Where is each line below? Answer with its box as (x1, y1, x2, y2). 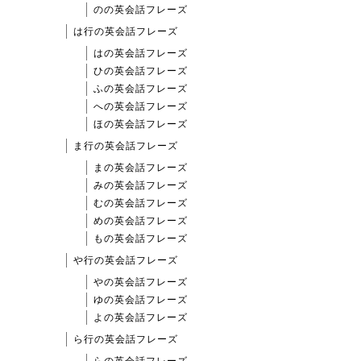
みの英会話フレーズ (93, 179, 188, 191)
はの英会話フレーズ (93, 47, 188, 59)
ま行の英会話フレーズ (73, 139, 178, 151)
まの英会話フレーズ (93, 161, 188, 173)
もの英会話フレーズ (93, 232, 188, 244)
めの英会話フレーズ (93, 214, 188, 226)
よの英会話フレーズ (93, 311, 188, 323)
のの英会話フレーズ (93, 3, 188, 15)
